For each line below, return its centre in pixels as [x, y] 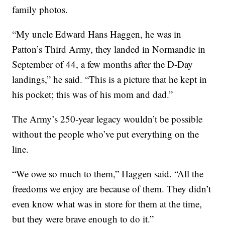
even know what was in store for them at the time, [107, 204]
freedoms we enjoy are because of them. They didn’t [112, 189]
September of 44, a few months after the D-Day [103, 64]
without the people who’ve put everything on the [106, 134]
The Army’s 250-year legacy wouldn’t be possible [107, 119]
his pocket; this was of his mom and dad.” [93, 94]
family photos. [40, 10]
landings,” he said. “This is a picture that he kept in [110, 79]
